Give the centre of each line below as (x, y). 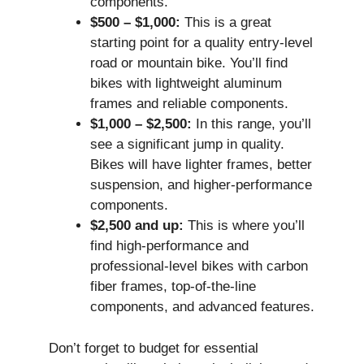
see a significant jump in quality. (187, 145)
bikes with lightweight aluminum (186, 84)
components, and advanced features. (202, 307)
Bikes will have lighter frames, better (201, 165)
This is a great (226, 23)
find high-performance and (169, 246)
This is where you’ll (244, 226)
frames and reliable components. (189, 104)
